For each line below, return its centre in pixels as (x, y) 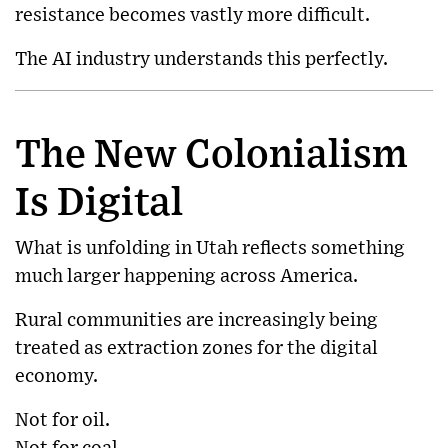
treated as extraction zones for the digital (196, 348)
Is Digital (99, 202)
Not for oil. (62, 420)
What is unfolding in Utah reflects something (210, 248)
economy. (56, 376)
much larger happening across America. (186, 276)
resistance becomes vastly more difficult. (192, 15)
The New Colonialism (211, 154)
